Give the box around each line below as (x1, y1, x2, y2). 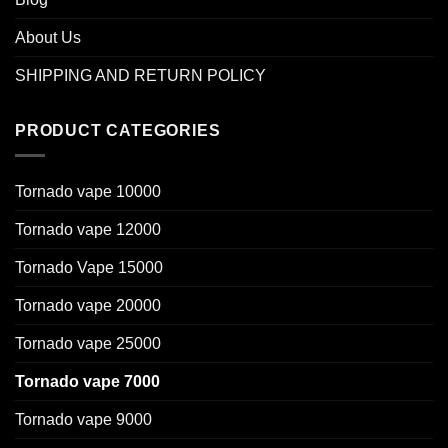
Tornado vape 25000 (15, 334, 161, 352)
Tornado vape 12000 (15, 220, 161, 238)
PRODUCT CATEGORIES (15, 122, 221, 140)
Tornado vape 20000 (15, 296, 161, 314)
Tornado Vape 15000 (15, 258, 163, 276)
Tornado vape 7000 (15, 372, 160, 390)
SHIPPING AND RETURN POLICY (15, 67, 266, 85)
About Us (15, 29, 81, 47)
